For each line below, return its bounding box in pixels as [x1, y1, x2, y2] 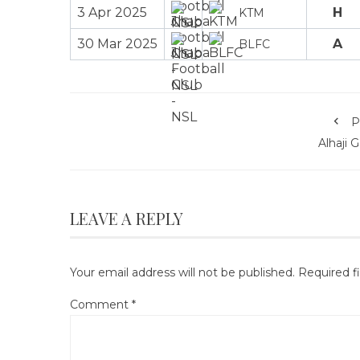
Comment [70, 297, 132, 312]
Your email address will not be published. [70, 264, 295, 280]
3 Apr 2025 [77, 4, 147, 20]
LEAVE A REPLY [70, 207, 183, 229]
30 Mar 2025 [77, 35, 157, 51]
